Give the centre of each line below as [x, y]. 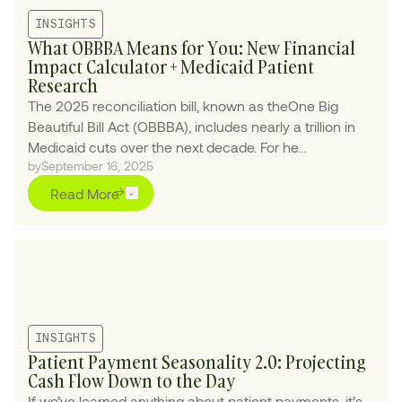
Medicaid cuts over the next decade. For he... [167, 146]
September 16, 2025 [98, 165]
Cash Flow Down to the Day [132, 381]
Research [63, 85]
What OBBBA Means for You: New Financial [192, 48]
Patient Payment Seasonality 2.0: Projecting [197, 363]
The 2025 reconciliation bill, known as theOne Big [184, 105]
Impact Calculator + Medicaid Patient [171, 66]
